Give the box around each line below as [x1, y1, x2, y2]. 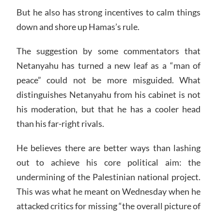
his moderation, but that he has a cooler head [16, 103, 201, 114]
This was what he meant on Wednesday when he [16, 186, 201, 197]
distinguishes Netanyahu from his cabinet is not [16, 89, 201, 100]
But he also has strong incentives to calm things [16, 7, 201, 18]
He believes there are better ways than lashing [16, 142, 201, 153]
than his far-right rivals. [16, 118, 104, 129]
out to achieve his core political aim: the [16, 156, 201, 168]
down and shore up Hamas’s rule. [16, 21, 139, 32]
